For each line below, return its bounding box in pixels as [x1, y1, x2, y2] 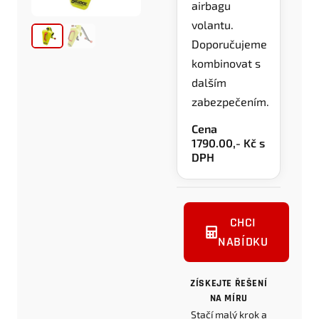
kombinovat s [192, 56, 261, 70]
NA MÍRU [209, 291, 248, 305]
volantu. [192, 18, 234, 32]
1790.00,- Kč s [192, 135, 266, 150]
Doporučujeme [192, 37, 268, 51]
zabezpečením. [192, 95, 270, 109]
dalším [192, 75, 227, 90]
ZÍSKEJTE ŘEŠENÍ [190, 276, 268, 290]
